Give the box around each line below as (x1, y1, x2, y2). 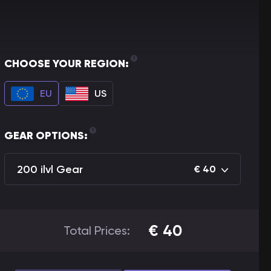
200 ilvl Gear (17, 162, 83, 176)
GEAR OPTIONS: (4, 129, 88, 142)
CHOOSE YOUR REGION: (4, 57, 129, 70)
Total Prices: (63, 223, 130, 238)
